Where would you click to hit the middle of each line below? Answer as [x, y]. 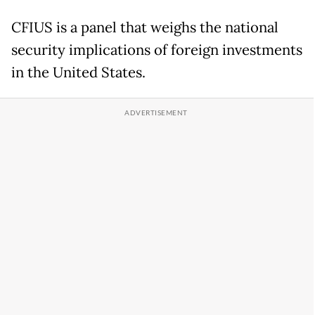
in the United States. [78, 73]
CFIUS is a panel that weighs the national [145, 28]
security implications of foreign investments [157, 50]
